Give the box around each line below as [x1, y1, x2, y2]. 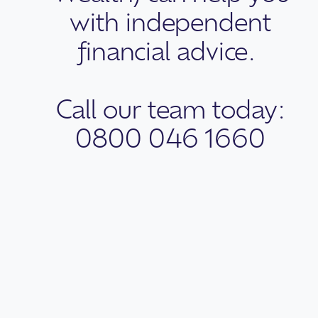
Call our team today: [55, 91, 285, 125]
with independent [70, 4, 271, 38]
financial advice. [77, 33, 263, 67]
